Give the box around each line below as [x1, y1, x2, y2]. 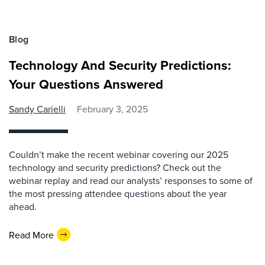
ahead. [9, 200, 37, 213]
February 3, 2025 [77, 102, 148, 115]
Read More [9, 228, 54, 241]
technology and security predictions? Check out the [9, 161, 221, 174]
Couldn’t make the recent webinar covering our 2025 [9, 148, 228, 161]
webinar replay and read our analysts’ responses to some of [9, 174, 253, 187]
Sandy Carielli [9, 102, 66, 115]
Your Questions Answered [9, 75, 163, 93]
